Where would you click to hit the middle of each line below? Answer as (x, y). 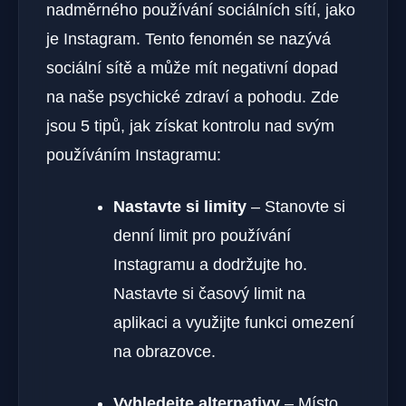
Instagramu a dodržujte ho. (210, 265)
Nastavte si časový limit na (209, 294)
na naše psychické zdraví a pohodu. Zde (193, 97)
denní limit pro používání (202, 236)
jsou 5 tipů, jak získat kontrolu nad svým (190, 126)
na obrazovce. (164, 352)
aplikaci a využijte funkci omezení (234, 323)
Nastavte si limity (180, 207)
